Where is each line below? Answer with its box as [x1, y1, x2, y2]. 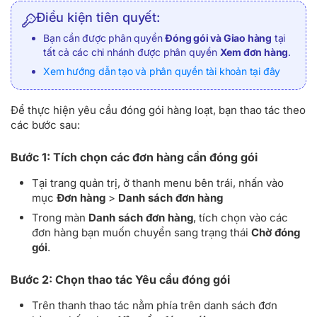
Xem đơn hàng [219, 45, 289, 58]
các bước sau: [11, 118, 80, 132]
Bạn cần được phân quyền [43, 31, 166, 44]
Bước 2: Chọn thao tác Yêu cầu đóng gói [11, 272, 230, 287]
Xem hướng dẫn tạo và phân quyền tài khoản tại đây [43, 64, 281, 77]
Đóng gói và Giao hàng [165, 31, 272, 44]
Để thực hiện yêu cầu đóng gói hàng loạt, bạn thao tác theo [11, 103, 306, 117]
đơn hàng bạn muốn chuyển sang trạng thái [32, 226, 251, 240]
